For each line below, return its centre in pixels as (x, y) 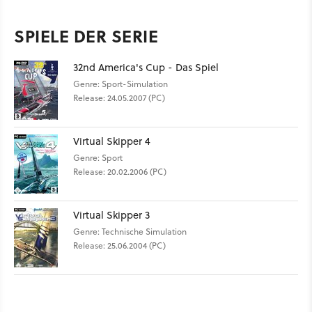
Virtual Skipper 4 (112, 141)
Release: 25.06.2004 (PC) (119, 245)
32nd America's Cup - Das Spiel (146, 67)
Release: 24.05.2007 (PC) (119, 98)
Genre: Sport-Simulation (120, 84)
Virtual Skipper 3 (111, 215)
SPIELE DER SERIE (86, 36)
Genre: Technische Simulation (130, 232)
